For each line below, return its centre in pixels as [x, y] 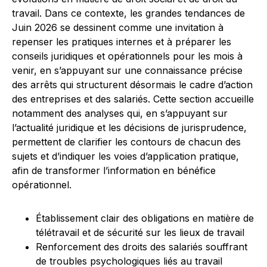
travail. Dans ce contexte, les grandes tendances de [128, 13]
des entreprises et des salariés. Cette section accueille [133, 99]
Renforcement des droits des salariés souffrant [142, 247]
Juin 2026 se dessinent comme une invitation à [118, 27]
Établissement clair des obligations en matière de [145, 218]
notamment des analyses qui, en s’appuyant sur [120, 113]
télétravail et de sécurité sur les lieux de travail [140, 232]
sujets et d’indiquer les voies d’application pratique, [125, 156]
